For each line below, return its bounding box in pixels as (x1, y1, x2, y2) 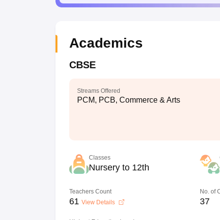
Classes (88, 154, 110, 161)
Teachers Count (69, 188, 111, 195)
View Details (81, 199, 116, 206)
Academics (69, 35, 143, 51)
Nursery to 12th (88, 163, 149, 172)
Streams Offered (77, 87, 120, 94)
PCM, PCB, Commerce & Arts (77, 96, 180, 104)
